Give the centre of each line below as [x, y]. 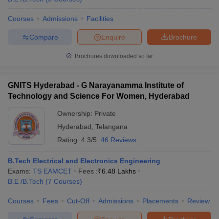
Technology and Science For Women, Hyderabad [99, 96]
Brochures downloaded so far [113, 56]
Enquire [113, 37]
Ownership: [76, 113]
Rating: [69, 140]
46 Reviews [119, 140]
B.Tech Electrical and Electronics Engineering [84, 161]
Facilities [100, 19]
